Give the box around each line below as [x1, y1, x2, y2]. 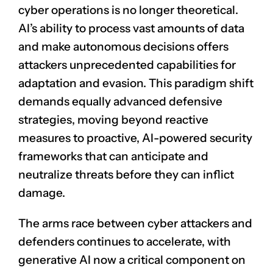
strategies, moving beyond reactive [18, 112, 208, 127]
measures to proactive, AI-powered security [18, 130, 252, 145]
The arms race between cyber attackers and [18, 216, 252, 230]
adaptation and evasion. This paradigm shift [18, 76, 253, 90]
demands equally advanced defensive [18, 94, 222, 108]
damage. [18, 185, 65, 200]
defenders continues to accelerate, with [18, 234, 231, 249]
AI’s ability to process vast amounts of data [18, 21, 244, 35]
